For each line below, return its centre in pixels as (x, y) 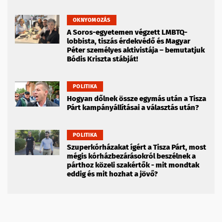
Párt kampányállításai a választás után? (133, 108)
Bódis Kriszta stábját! (103, 59)
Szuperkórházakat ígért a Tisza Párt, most (137, 147)
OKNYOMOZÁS (92, 20)
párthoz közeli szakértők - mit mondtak (133, 165)
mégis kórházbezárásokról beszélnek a (131, 156)
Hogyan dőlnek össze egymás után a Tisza (137, 99)
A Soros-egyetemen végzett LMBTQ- (127, 32)
